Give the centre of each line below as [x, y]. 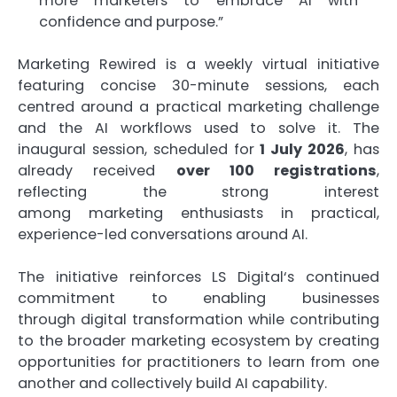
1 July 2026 [303, 149]
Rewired [127, 64]
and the [56, 128]
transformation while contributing [253, 319]
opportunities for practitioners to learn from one [198, 362]
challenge [341, 106]
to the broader [74, 340]
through [49, 319]
